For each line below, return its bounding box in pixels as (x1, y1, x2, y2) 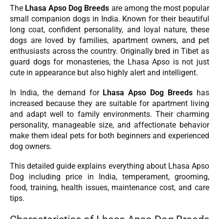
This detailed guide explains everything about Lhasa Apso (10, 161, 209, 171)
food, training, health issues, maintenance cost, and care (10, 183, 209, 193)
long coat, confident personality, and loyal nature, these (10, 25, 209, 35)
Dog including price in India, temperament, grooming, (10, 172, 209, 182)
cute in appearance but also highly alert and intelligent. (10, 68, 198, 78)
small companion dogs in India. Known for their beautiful (10, 14, 209, 24)
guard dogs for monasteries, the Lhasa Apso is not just (10, 57, 209, 67)
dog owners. (10, 141, 52, 151)
